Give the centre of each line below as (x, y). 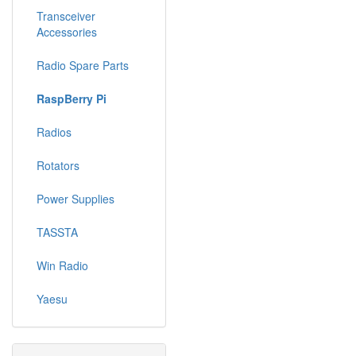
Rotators (58, 165)
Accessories (67, 32)
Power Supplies (75, 199)
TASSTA (57, 232)
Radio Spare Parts (83, 65)
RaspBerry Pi (72, 99)
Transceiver (66, 16)
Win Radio (62, 265)
